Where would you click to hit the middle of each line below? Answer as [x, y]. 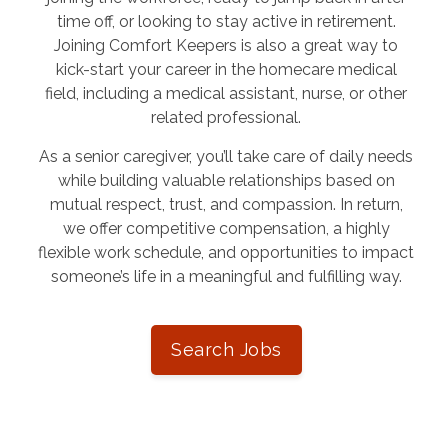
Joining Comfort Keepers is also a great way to [226, 46]
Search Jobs [226, 350]
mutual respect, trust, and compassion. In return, [226, 205]
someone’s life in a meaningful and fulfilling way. [226, 277]
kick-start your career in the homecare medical [226, 70]
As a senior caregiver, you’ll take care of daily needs [226, 157]
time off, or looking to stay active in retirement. [226, 22]
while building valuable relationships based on [226, 181]
